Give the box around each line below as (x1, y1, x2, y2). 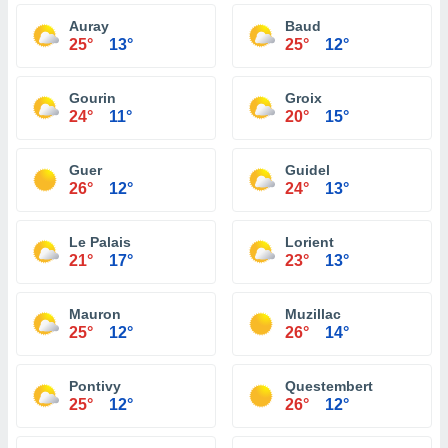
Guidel (285, 162, 330, 178)
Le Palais (69, 234, 131, 250)
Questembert (285, 378, 373, 394)
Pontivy (69, 378, 121, 394)
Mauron (69, 306, 121, 322)
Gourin (69, 90, 116, 106)
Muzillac (285, 306, 341, 322)
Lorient (285, 234, 334, 250)
